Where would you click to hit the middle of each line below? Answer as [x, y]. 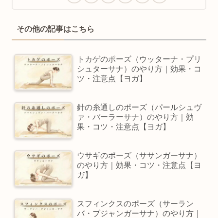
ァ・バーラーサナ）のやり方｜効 [136, 117]
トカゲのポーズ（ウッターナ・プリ [139, 59]
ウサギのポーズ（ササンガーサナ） [139, 156]
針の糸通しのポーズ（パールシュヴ [139, 108]
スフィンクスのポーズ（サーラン [136, 204]
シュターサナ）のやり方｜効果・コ [139, 69]
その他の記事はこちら [55, 29]
